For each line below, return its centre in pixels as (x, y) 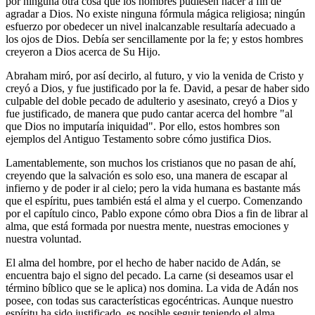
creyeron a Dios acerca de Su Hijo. (83, 51)
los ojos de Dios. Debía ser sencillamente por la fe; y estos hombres (154, 39)
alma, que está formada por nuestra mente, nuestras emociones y (147, 226)
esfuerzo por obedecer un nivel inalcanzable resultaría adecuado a (150, 26)
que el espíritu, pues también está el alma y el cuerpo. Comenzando (154, 200)
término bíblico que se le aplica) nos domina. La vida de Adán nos (152, 288)
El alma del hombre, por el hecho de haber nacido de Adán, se (143, 262)
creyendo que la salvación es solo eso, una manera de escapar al (147, 175)
